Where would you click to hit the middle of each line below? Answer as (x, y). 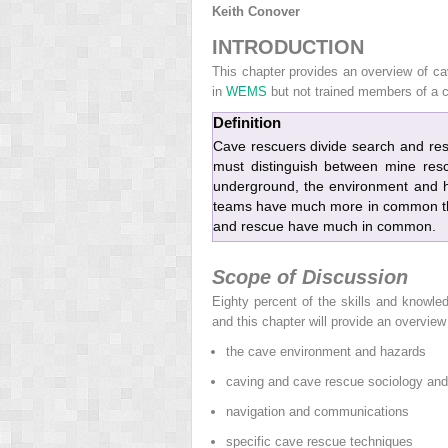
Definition (247, 122)
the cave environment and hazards (326, 351)
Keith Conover (256, 11)
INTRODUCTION (288, 46)
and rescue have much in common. (324, 225)
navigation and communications (317, 411)
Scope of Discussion (310, 276)
